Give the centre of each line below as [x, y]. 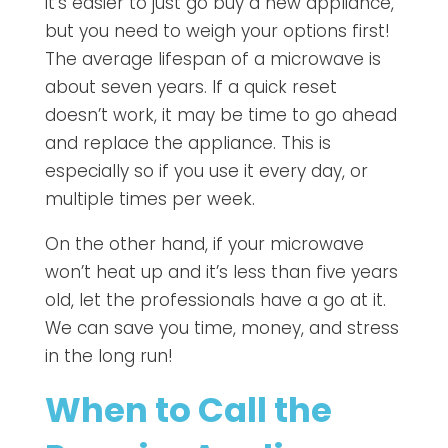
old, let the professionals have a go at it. [215, 299]
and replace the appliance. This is [187, 142]
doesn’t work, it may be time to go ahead [220, 114]
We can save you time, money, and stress [221, 327]
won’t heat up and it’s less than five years [221, 271]
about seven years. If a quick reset [190, 86]
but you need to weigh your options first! [217, 30]
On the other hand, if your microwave [204, 243]
